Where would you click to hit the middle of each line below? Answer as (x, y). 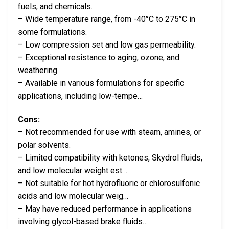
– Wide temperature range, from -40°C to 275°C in (107, 19)
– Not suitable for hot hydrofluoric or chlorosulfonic (109, 183)
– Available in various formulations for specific (101, 83)
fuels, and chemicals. (55, 6)
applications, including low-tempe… (80, 96)
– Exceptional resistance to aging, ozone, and (99, 57)
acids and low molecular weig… (73, 196)
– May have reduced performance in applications (105, 209)
